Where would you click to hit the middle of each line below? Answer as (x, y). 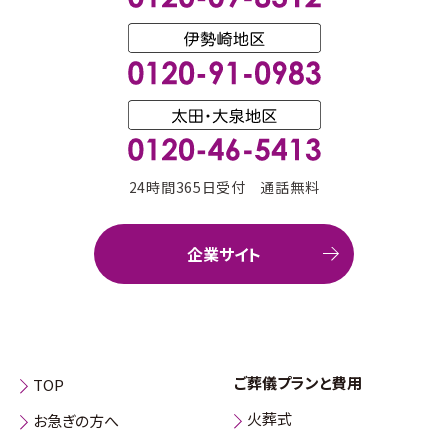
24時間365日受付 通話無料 (224, 187)
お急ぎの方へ (76, 420)
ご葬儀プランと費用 (298, 383)
